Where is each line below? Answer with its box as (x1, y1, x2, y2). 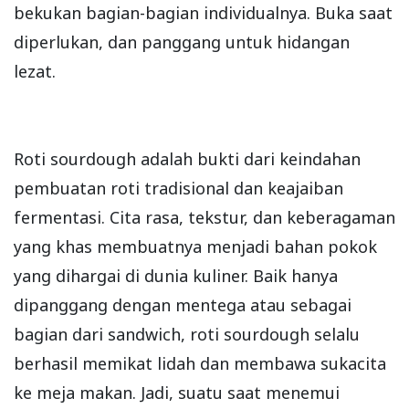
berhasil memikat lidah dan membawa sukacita (14, 351, 386, 374)
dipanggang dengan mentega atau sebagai (14, 293, 351, 316)
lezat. (14, 59, 56, 82)
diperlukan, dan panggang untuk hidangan (14, 30, 350, 53)
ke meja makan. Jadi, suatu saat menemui (14, 381, 340, 404)
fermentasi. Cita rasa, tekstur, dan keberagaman (14, 205, 395, 228)
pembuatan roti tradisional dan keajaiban (14, 176, 343, 199)
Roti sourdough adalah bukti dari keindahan (14, 147, 361, 170)
